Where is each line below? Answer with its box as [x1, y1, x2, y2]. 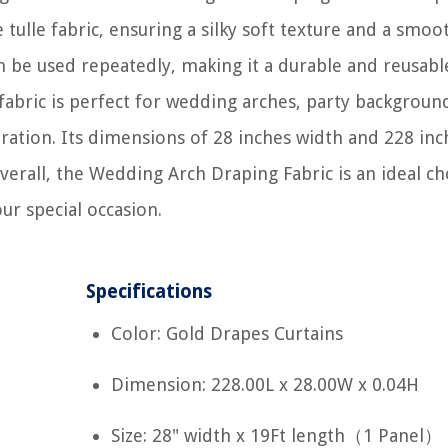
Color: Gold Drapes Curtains [111, 323, 344, 344]
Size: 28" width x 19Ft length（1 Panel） [111, 425, 443, 446]
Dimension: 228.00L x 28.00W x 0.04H [111, 374, 420, 395]
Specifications [86, 280, 213, 303]
